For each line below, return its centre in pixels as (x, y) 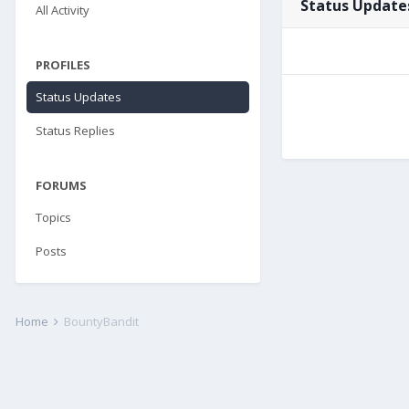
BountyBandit (101, 321)
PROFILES (63, 65)
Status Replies (75, 131)
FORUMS (61, 185)
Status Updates (79, 97)
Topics (53, 217)
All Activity (63, 10)
